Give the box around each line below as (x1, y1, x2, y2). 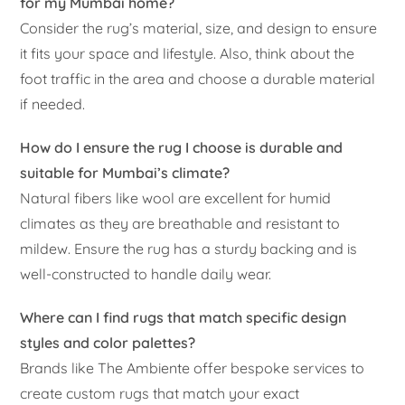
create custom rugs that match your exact (20, 383, 300, 402)
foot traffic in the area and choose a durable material (20, 69, 376, 88)
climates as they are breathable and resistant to (20, 213, 341, 232)
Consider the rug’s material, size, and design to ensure (20, 18, 378, 37)
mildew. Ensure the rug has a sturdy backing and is (20, 239, 358, 258)
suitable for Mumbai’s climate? (20, 163, 231, 182)
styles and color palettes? (20, 333, 196, 352)
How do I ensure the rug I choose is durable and (20, 137, 344, 156)
